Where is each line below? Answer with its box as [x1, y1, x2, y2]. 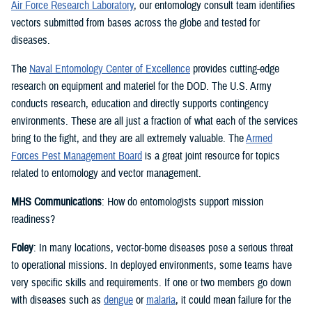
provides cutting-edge [190, 62, 279, 77]
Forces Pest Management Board [11, 149, 142, 164]
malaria [146, 293, 175, 308]
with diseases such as [11, 293, 104, 308]
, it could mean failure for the [175, 293, 291, 308]
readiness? [11, 212, 55, 227]
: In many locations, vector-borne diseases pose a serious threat [33, 241, 293, 256]
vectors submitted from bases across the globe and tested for [11, 16, 260, 31]
